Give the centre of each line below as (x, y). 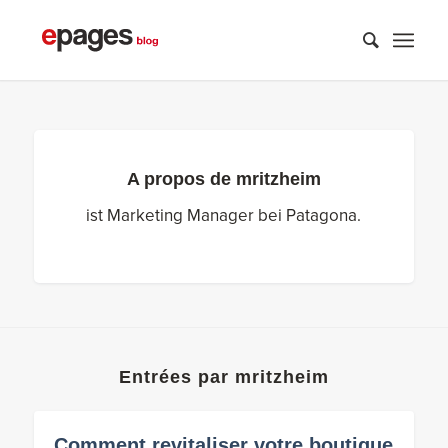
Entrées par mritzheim (223, 376)
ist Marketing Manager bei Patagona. (224, 216)
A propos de (181, 179)
